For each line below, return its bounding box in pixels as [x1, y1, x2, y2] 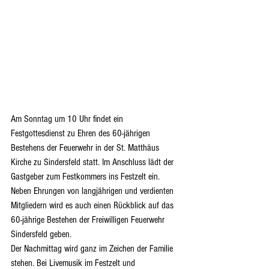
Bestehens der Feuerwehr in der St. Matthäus [11, 142, 162, 154]
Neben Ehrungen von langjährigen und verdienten [11, 186, 176, 197]
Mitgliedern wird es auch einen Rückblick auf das [11, 200, 176, 211]
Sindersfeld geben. [11, 229, 71, 240]
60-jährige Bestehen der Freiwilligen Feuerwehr [11, 214, 167, 226]
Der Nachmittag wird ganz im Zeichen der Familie [11, 243, 175, 255]
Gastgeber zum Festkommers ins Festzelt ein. [11, 171, 162, 183]
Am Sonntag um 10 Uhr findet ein [11, 113, 125, 125]
